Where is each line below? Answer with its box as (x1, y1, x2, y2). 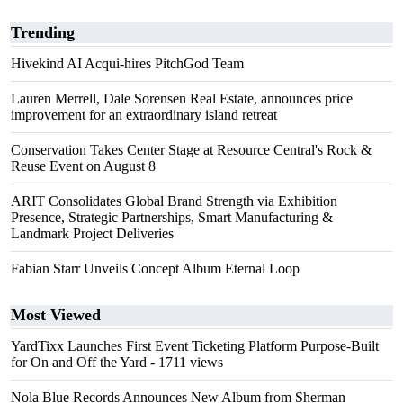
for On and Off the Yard (11, 354, 147, 370)
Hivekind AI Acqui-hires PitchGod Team (11, 56, 244, 71)
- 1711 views (147, 354, 223, 370)
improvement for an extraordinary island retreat (11, 107, 277, 122)
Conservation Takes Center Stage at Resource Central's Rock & (11, 142, 372, 157)
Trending (11, 23, 75, 41)
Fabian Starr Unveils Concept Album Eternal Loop (11, 261, 300, 276)
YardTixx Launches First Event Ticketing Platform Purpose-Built (11, 338, 379, 354)
